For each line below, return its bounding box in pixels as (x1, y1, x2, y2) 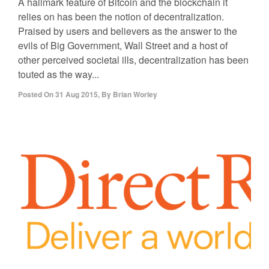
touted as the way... (18, 67, 99, 81)
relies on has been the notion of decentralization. (18, 9, 224, 23)
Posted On (18, 88, 53, 100)
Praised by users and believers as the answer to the (18, 23, 237, 38)
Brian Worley (113, 88, 157, 100)
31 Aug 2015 (55, 88, 98, 100)
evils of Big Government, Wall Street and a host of (18, 38, 228, 52)
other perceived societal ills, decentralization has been (18, 52, 249, 67)
